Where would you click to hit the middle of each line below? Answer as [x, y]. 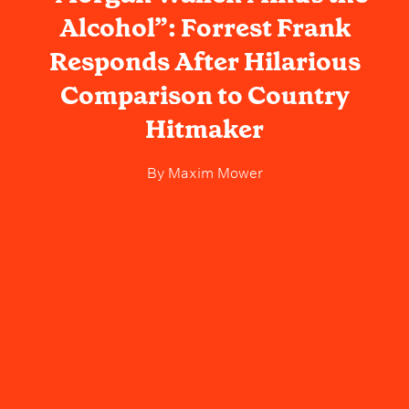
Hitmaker [204, 130]
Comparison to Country [204, 96]
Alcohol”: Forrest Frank [204, 28]
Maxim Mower [213, 171]
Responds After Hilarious [204, 62]
